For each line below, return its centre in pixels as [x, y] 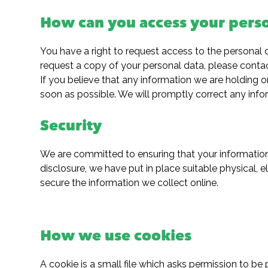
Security [71, 127]
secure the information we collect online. [130, 183]
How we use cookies [116, 237]
